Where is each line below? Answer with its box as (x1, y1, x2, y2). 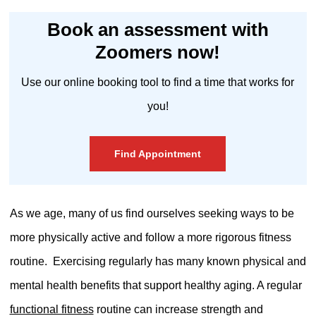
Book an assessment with (47, 18, 269, 40)
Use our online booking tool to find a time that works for (21, 75, 295, 88)
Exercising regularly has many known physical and (52, 255, 306, 267)
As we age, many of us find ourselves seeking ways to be (9, 207, 294, 219)
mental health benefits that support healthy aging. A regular (9, 279, 302, 291)
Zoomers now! (95, 41, 221, 63)
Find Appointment (114, 147, 202, 159)
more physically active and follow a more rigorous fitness (9, 231, 291, 243)
